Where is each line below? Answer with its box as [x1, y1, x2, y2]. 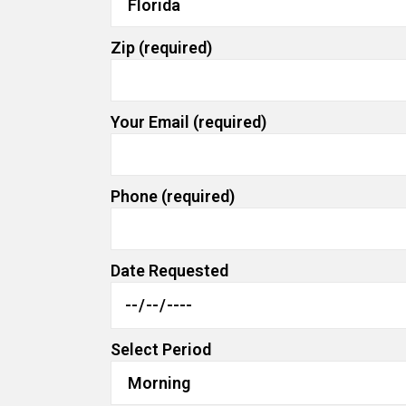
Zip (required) [111, 38, 212, 57]
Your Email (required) [111, 112, 266, 131]
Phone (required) [111, 187, 235, 206]
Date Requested [111, 261, 228, 280]
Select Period [111, 339, 211, 359]
